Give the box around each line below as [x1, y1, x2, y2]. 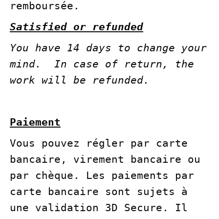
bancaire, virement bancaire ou [10, 153, 200, 166]
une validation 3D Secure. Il [10, 202, 188, 214]
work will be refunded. [10, 74, 150, 87]
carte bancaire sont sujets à [10, 186, 188, 198]
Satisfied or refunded [10, 21, 143, 33]
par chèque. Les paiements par [10, 170, 194, 182]
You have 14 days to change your [10, 42, 207, 54]
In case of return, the [54, 58, 194, 70]
